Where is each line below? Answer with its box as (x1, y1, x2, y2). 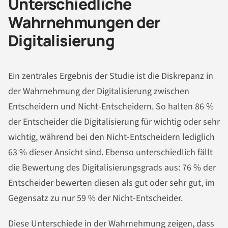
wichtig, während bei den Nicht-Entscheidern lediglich (8, 131, 215, 144)
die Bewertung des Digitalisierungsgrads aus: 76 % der (8, 161, 216, 175)
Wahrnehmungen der (8, 11, 160, 33)
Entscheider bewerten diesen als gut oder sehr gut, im (8, 177, 215, 190)
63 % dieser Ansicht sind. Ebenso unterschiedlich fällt (8, 146, 213, 159)
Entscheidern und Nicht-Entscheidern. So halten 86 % (8, 100, 214, 113)
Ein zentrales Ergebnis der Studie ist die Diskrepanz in (8, 70, 213, 83)
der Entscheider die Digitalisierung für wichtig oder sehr (8, 116, 220, 129)
